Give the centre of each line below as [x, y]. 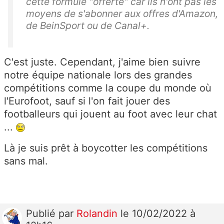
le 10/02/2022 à [158, 213]
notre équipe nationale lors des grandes [98, 75]
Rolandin [98, 213]
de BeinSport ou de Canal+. [88, 25]
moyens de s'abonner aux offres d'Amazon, [122, 13]
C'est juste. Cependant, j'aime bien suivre [102, 62]
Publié [42, 213]
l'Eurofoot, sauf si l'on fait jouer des [87, 101]
